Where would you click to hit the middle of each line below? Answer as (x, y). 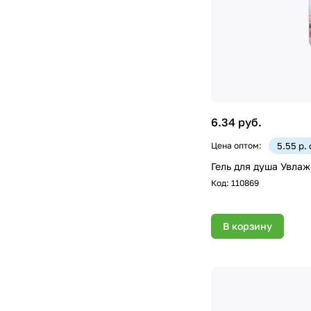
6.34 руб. (236, 122)
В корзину (247, 226)
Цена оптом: (236, 145)
